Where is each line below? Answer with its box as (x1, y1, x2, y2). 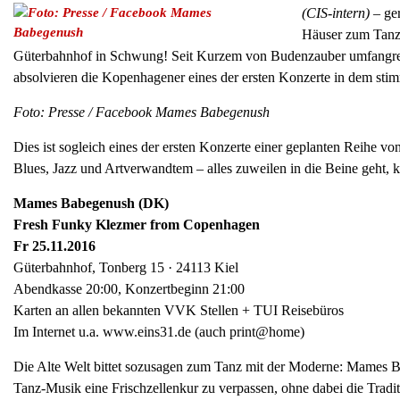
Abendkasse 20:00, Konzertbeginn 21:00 (13, 281, 245, 297)
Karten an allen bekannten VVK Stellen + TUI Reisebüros (13, 303, 344, 319)
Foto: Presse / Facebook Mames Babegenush (13, 104, 270, 121)
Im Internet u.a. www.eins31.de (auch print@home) (13, 324, 304, 340)
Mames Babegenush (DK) (13, 196, 169, 212)
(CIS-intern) (301, 5, 370, 21)
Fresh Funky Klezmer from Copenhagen (13, 217, 260, 233)
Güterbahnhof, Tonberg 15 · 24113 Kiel (13, 260, 238, 276)
